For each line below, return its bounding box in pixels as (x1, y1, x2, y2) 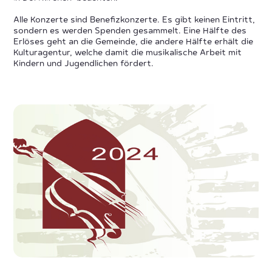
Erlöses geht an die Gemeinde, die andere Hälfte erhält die (13, 38, 254, 47)
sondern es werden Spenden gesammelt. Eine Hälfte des (13, 27, 247, 36)
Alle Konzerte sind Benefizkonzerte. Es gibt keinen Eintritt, (13, 16, 256, 25)
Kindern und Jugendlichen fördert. (13, 60, 154, 69)
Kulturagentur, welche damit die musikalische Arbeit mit (13, 49, 242, 58)
